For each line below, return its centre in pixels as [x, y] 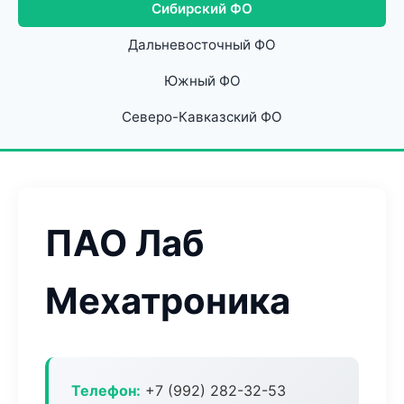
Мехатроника [168, 301]
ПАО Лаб [125, 243]
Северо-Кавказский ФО [202, 117]
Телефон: [106, 390]
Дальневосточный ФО [202, 45]
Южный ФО [202, 81]
